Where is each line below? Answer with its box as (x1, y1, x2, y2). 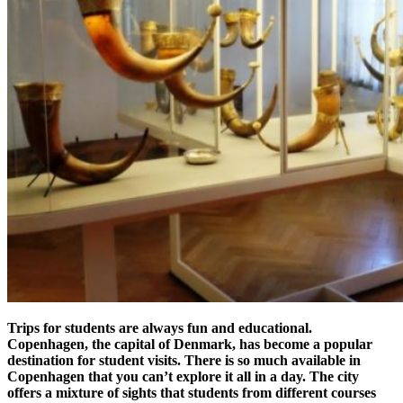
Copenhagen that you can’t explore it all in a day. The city (7, 368, 359, 384)
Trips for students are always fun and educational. (7, 319, 312, 336)
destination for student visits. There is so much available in (7, 352, 361, 368)
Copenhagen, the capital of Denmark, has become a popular (7, 336, 372, 352)
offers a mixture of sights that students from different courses (7, 384, 376, 400)
